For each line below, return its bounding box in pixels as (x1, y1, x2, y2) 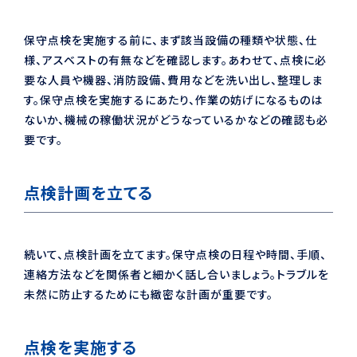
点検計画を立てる (24, 180, 153, 204)
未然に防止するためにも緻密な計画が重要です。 (24, 285, 273, 302)
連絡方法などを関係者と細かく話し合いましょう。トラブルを (24, 265, 329, 282)
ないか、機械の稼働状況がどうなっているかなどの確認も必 (24, 111, 328, 127)
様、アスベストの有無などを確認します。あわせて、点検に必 (24, 51, 327, 68)
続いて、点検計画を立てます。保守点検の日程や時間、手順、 (24, 245, 327, 262)
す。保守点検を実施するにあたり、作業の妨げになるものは (24, 91, 323, 108)
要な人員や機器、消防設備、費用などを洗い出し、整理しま (24, 71, 323, 88)
